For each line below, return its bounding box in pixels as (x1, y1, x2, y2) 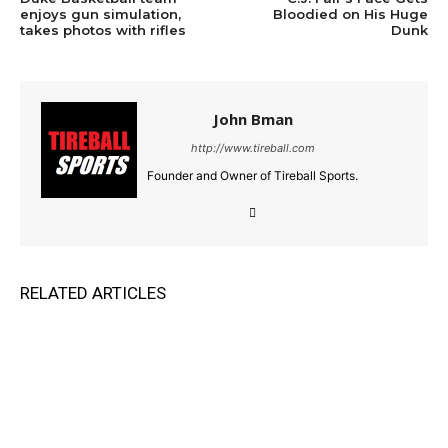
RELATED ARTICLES (20, 283, 166, 304)
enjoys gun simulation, (20, 6, 181, 23)
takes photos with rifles (20, 22, 186, 39)
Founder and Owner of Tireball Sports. (147, 168, 358, 184)
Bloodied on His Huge (272, 6, 428, 23)
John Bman (212, 109, 293, 130)
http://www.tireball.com (190, 141, 315, 156)
